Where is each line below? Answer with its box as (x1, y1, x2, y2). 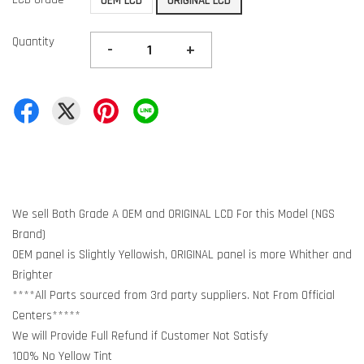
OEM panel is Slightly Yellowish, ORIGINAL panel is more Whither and (12, 247, 352, 262)
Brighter (12, 267, 53, 283)
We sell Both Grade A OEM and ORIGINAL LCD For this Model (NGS (12, 206, 335, 222)
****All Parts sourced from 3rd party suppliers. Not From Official (12, 288, 335, 303)
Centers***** (12, 308, 80, 323)
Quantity (12, 34, 54, 50)
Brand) (12, 227, 45, 242)
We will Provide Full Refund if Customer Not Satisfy (12, 328, 268, 344)
